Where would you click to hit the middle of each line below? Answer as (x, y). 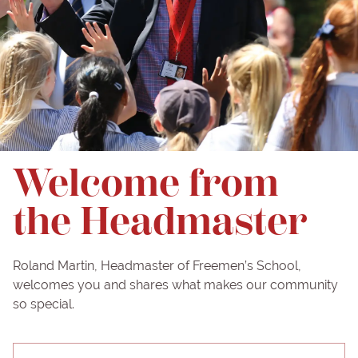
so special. (44, 304)
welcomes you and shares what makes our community (175, 285)
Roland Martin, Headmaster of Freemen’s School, (157, 266)
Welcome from (146, 183)
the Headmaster (160, 222)
